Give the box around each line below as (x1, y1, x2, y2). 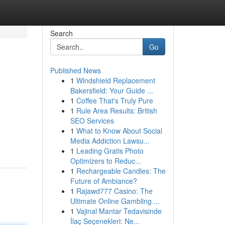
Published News (50, 65, 101, 75)
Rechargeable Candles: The (76, 166, 166, 176)
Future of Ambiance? (70, 176, 137, 186)
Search (50, 28, 73, 38)
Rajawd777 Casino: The (76, 186, 153, 196)
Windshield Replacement (76, 75, 155, 85)
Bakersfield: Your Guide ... (70, 85, 153, 95)
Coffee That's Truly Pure (76, 95, 153, 105)
